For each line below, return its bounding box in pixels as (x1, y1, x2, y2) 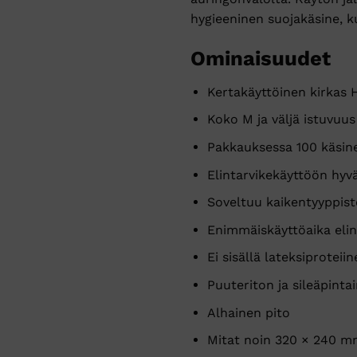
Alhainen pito (206, 304, 290, 320)
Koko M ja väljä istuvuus (206, 112, 355, 127)
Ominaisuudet (190, 46, 331, 71)
